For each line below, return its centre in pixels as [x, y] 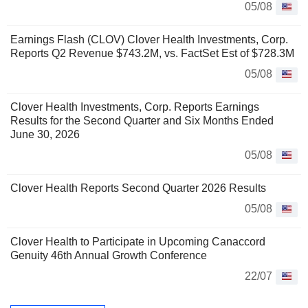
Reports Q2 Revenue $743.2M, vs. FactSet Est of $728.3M [152, 53]
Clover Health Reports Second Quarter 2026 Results [138, 188]
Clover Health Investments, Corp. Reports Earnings [135, 107]
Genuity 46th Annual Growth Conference [109, 255]
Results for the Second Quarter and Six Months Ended [142, 120]
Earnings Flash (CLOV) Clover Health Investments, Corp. [149, 39]
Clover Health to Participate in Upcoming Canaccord [138, 241]
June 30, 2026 [45, 134]
